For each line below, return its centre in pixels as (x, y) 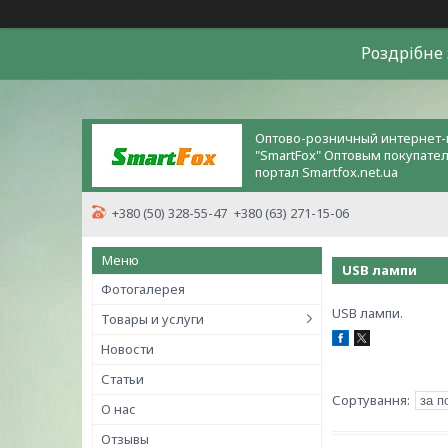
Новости (127, 349)
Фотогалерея (143, 289)
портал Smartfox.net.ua (326, 172)
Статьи (122, 379)
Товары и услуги (152, 319)
